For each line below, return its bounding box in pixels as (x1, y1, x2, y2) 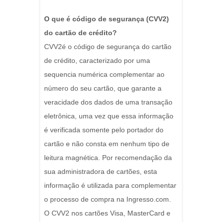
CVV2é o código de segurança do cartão (44, 43, 171, 51)
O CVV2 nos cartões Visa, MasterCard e (44, 209, 170, 218)
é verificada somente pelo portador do (44, 126, 164, 134)
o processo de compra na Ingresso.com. (44, 195, 171, 204)
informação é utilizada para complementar (44, 181, 176, 190)
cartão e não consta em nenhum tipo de (44, 140, 169, 148)
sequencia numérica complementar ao (44, 70, 165, 79)
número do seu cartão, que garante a (44, 84, 162, 93)
